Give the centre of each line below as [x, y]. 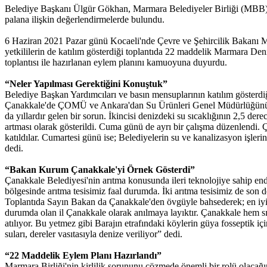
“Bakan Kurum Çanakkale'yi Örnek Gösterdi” [100, 170]
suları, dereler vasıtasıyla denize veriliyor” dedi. [94, 234]
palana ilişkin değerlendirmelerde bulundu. [86, 20]
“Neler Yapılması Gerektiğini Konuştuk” [86, 84]
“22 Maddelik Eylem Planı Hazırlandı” [83, 256]
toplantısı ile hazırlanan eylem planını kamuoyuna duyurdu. [116, 63]
